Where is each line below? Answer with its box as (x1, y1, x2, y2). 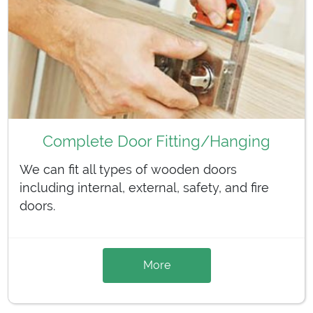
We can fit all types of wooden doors (20, 162, 237, 177)
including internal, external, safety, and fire (20, 180, 269, 196)
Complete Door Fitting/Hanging (43, 132, 270, 151)
